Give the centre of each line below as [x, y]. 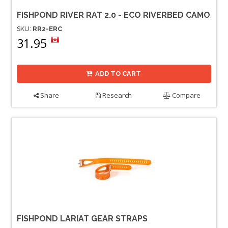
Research [117, 95]
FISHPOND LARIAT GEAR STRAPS [82, 219]
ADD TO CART [118, 74]
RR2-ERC [47, 28]
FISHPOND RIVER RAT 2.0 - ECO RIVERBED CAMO [113, 15]
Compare [186, 95]
